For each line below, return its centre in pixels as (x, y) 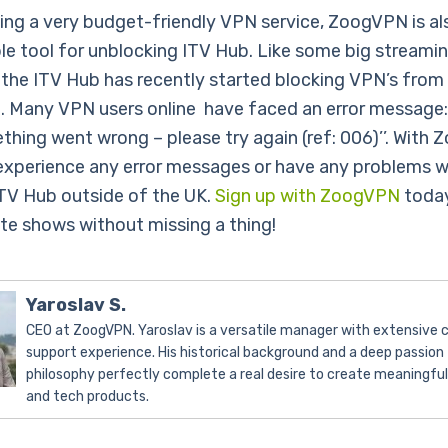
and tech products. (87, 397)
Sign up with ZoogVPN (307, 196)
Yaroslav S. (76, 305)
